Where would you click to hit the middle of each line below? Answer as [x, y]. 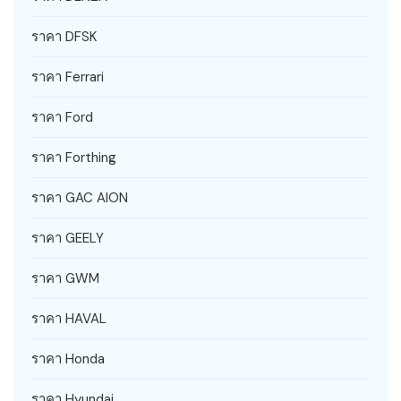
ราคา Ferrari [68, 77]
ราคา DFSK [64, 36]
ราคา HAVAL [69, 318]
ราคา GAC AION [80, 197]
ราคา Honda [68, 358]
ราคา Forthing [74, 157]
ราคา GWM [65, 278]
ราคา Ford [62, 117]
